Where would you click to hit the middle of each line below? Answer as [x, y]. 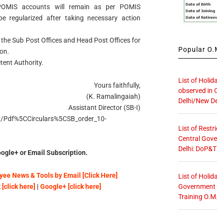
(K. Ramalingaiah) [114, 97]
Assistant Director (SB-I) [105, 108]
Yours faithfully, [117, 85]
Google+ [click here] [70, 186]
